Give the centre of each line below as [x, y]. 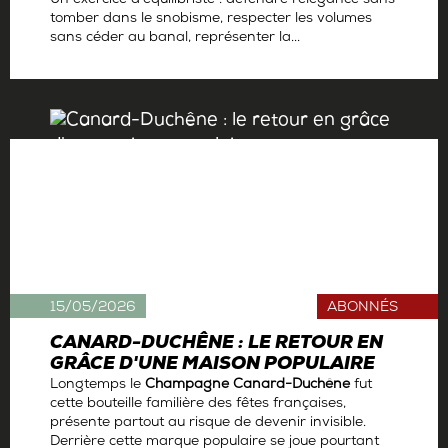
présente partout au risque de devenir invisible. [208, 424]
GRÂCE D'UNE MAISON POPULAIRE [212, 366]
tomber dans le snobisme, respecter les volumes [211, 19]
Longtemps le [97, 386]
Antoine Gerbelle [103, 67]
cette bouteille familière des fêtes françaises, [198, 405]
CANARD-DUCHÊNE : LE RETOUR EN [216, 345]
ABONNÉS [362, 309]
